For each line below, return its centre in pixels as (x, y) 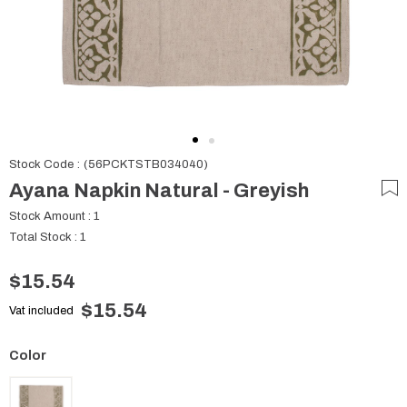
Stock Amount (47, 216)
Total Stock (40, 237)
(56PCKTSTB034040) (146, 164)
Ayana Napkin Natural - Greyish (159, 191)
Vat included (41, 311)
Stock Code (41, 164)
